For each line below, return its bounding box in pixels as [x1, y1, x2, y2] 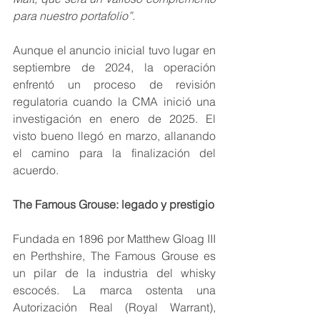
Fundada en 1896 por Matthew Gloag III [13, 231, 216, 246]
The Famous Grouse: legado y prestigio [13, 197, 214, 212]
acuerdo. [13, 163, 59, 178]
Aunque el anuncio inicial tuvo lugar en [13, 43, 216, 58]
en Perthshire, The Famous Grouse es [13, 249, 216, 264]
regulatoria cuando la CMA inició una [13, 94, 216, 109]
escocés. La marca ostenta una [13, 283, 216, 298]
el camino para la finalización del [13, 146, 216, 161]
